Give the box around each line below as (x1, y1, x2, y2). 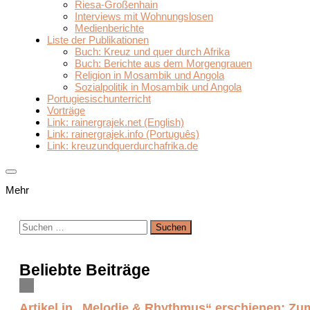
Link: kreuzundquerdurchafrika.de (47, 140, 198, 152)
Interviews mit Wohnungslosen (75, 10, 213, 23)
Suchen (19, 219, 53, 232)
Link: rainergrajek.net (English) (47, 116, 184, 129)
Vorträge (47, 104, 85, 117)
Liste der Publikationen (47, 34, 149, 46)
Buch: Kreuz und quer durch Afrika (75, 46, 230, 58)
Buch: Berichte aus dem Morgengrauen (75, 57, 252, 70)
